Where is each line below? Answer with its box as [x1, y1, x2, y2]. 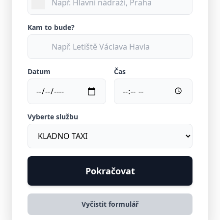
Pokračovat [85, 165, 135, 177]
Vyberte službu [27, 112, 78, 121]
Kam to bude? [27, 23, 75, 32]
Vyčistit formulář [82, 199, 138, 209]
